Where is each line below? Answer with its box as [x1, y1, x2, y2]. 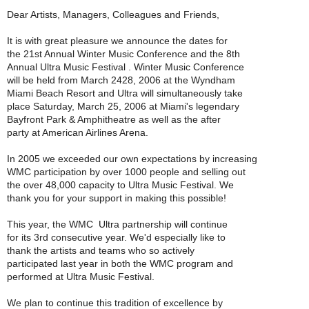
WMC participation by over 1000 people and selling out [7, 166, 246, 177]
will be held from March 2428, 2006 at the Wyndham [7, 74, 235, 86]
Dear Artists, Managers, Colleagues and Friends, [7, 9, 219, 20]
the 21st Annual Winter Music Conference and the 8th [7, 48, 240, 59]
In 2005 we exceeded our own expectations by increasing [7, 153, 257, 164]
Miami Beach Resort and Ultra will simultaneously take [7, 88, 243, 99]
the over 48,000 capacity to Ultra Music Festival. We [7, 179, 234, 190]
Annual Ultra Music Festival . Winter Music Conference [7, 61, 244, 72]
